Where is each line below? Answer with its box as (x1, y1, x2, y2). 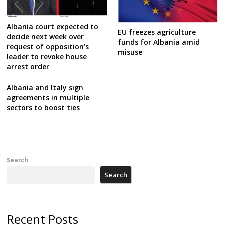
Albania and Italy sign (7, 82, 84, 92)
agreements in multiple (7, 92, 90, 102)
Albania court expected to (7, 22, 99, 32)
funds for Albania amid (117, 37, 200, 47)
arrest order (7, 62, 50, 72)
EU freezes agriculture (117, 27, 196, 37)
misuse (117, 47, 142, 57)
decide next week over (7, 32, 84, 42)
